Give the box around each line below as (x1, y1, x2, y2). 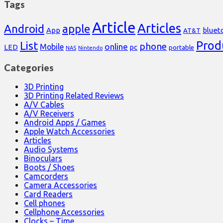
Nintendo (78, 45, 103, 51)
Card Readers (24, 190, 73, 199)
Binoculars (24, 154, 62, 163)
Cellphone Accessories (24, 208, 105, 217)
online (105, 42, 128, 51)
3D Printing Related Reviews (24, 91, 124, 101)
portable (169, 44, 194, 51)
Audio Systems (24, 145, 78, 154)
